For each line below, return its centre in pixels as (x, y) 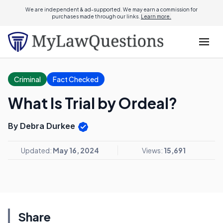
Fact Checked (76, 79)
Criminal (27, 79)
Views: (153, 150)
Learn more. (156, 16)
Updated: (37, 150)
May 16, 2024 (76, 150)
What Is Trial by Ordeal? (93, 103)
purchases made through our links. (96, 16)
